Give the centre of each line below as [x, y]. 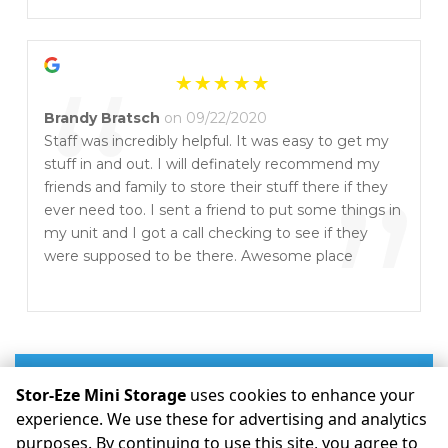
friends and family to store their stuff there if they [216, 187]
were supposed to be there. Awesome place [198, 256]
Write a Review [224, 374]
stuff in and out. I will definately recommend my [212, 164]
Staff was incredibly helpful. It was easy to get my [216, 141]
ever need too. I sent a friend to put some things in [222, 210]
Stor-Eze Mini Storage [101, 395]
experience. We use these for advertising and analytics [221, 419]
